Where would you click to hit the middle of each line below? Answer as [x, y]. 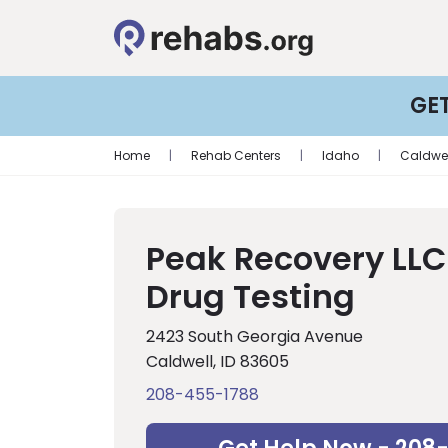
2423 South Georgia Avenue [254, 336]
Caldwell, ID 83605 [217, 361]
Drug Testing [250, 296]
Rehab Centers [236, 155]
